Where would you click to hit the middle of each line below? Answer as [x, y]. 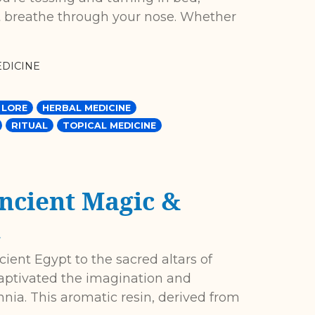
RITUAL [29, 126]
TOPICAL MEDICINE [109, 126]
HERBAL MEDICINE [86, 108]
